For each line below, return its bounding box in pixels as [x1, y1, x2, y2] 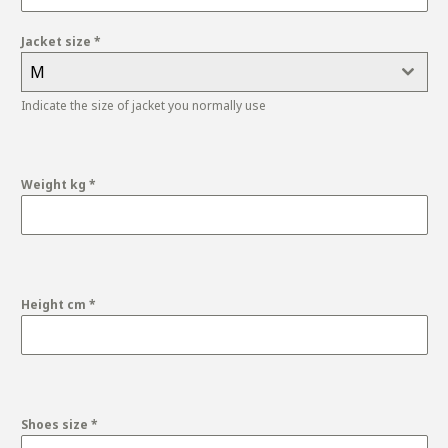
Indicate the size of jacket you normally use [21, 97, 266, 115]
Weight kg [21, 176, 89, 194]
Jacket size [21, 33, 94, 51]
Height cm [21, 296, 89, 314]
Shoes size [21, 416, 91, 434]
